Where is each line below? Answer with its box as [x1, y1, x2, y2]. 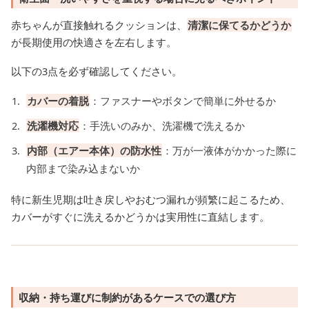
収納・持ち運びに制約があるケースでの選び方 [19, 290, 236, 305]
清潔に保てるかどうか [188, 18, 291, 32]
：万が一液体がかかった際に [161, 143, 297, 158]
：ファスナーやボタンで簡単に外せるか [89, 94, 276, 108]
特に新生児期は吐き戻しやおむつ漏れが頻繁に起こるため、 [11, 192, 290, 207]
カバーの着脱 [26, 94, 89, 108]
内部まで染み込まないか [26, 161, 140, 176]
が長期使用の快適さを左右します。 [11, 35, 177, 50]
